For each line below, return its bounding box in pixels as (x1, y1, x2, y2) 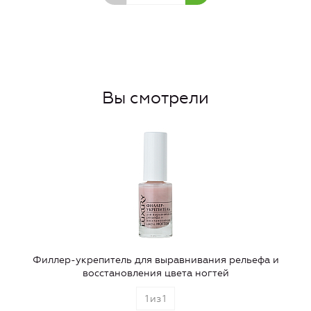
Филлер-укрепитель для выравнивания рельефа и (32, 254, 279, 267)
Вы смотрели (102, 88, 209, 108)
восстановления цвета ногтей (82, 267, 229, 280)
